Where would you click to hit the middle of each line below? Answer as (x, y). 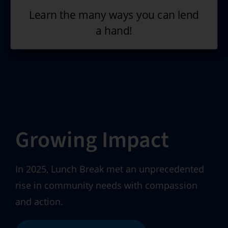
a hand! (114, 31)
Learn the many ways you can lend (114, 15)
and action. (39, 201)
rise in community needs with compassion (106, 185)
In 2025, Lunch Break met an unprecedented (109, 169)
